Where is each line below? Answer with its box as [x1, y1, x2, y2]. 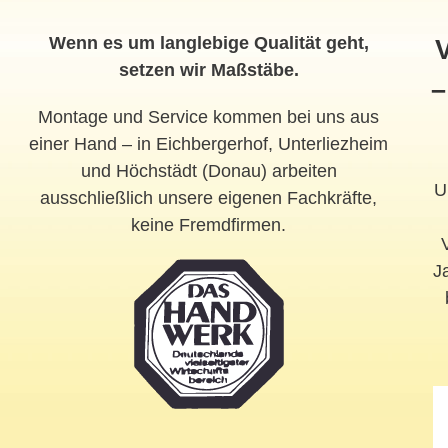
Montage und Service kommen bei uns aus [38, 107, 380, 128]
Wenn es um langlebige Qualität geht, [48, 33, 369, 54]
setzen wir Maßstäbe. [118, 60, 299, 81]
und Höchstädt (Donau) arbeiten [80, 161, 337, 182]
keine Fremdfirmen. [131, 215, 287, 236]
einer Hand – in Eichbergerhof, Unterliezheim [29, 134, 389, 155]
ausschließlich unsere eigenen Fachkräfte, [40, 188, 378, 209]
